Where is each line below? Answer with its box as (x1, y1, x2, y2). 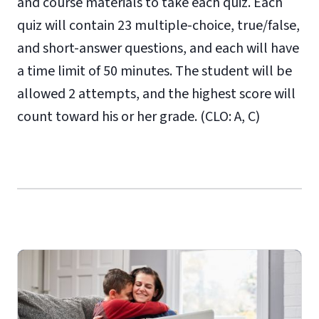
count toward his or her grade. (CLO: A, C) (17, 107, 260, 127)
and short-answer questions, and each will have (17, 38, 299, 58)
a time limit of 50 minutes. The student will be (17, 61, 292, 81)
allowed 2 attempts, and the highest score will (17, 84, 296, 104)
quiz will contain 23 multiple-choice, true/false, (17, 16, 300, 36)
